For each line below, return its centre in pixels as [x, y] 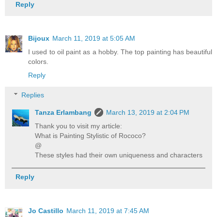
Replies [33, 95]
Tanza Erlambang [63, 113]
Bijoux [39, 38]
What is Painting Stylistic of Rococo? [91, 136]
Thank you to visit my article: [79, 126]
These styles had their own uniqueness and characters [119, 155]
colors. [38, 61]
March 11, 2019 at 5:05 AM [94, 38]
